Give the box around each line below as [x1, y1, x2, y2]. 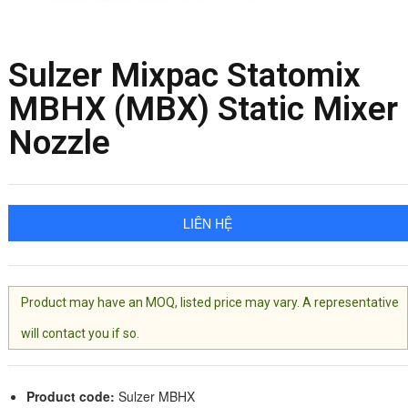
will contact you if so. [21, 326, 140, 341]
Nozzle [7, 123, 110, 162]
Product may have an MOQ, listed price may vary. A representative [21, 295, 400, 310]
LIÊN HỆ [183, 214, 233, 232]
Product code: [25, 387, 115, 405]
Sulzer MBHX [114, 387, 195, 405]
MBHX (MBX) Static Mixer [7, 89, 398, 128]
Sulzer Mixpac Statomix [7, 56, 361, 95]
